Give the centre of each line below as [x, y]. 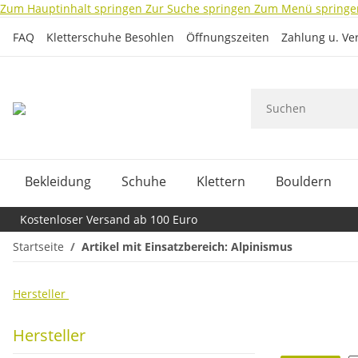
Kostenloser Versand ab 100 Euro [109, 219]
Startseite [38, 246]
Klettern [221, 181]
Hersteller [41, 293]
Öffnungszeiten [228, 37]
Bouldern [304, 181]
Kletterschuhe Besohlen [110, 37]
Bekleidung [58, 181]
